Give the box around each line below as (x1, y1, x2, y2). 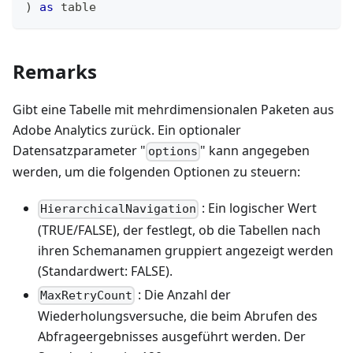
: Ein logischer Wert (199, 199, 318, 217)
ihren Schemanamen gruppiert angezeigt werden (38, 241, 333, 259)
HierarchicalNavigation (40, 202, 197, 217)
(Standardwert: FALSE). (38, 262, 173, 280)
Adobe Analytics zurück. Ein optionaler (13, 121, 241, 139)
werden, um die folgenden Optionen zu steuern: (13, 163, 300, 181)
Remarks (13, 58, 97, 85)
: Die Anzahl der (135, 285, 232, 303)
